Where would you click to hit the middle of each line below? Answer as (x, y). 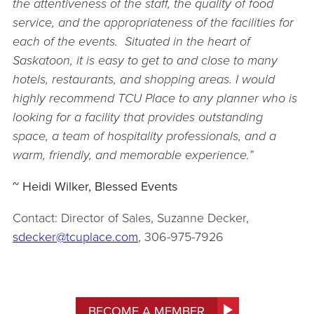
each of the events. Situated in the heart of (131, 41)
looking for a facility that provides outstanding (138, 117)
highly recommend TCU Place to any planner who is (155, 98)
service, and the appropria (85, 22)
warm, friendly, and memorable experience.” (133, 155)
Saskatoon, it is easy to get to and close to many (145, 60)
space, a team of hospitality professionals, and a (144, 136)
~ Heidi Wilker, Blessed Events (95, 186)
